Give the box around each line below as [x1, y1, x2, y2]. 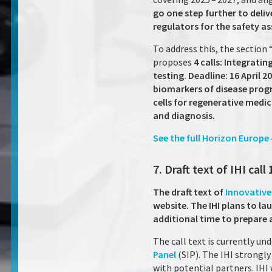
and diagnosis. [153, 109, 217, 121]
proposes [153, 56, 194, 68]
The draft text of [153, 186, 225, 198]
